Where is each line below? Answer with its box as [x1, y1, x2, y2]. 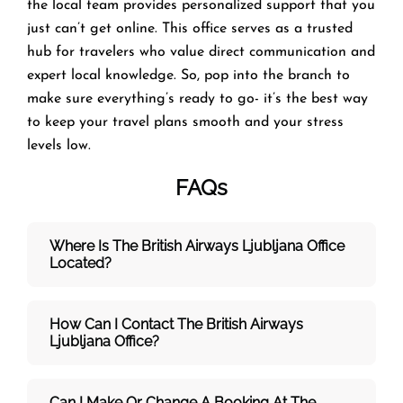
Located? [49, 254, 112, 272]
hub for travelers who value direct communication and [27, 44, 375, 59]
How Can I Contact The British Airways [49, 315, 303, 333]
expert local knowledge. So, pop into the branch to [27, 67, 350, 83]
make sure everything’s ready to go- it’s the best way [27, 91, 368, 106]
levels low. [27, 138, 91, 153]
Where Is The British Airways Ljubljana [49, 237, 303, 255]
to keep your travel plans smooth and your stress [27, 114, 344, 130]
